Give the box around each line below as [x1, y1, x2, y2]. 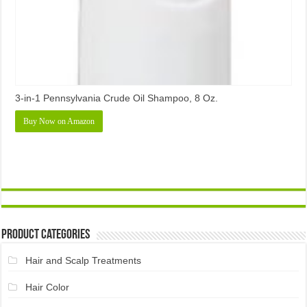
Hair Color [25, 282, 69, 293]
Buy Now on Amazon [23, 116, 95, 126]
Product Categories [1, 228, 90, 242]
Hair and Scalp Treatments [25, 254, 141, 266]
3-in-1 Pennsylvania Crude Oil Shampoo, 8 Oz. [15, 92, 219, 103]
